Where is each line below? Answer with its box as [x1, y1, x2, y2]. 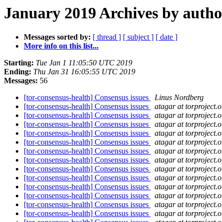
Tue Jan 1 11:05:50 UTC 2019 [36, 58, 132, 67]
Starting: [4, 58, 34, 67]
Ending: [4, 67, 31, 76]
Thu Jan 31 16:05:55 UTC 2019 [33, 67, 135, 76]
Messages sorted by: [24, 33, 91, 42]
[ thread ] [93, 33, 121, 42]
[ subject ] [123, 33, 154, 42]
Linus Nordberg [155, 93, 204, 102]
